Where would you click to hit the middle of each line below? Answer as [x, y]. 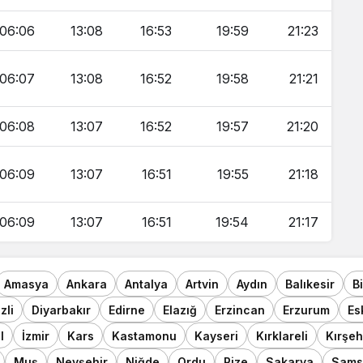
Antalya [146, 284]
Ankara [87, 284]
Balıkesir [310, 284]
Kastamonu [144, 335]
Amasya [26, 284]
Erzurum [306, 310]
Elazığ [180, 310]
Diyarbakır [61, 310]
